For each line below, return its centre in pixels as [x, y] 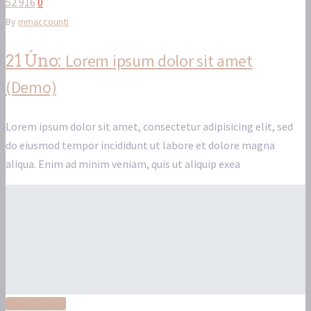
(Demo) [31, 87]
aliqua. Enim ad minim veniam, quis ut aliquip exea [123, 164]
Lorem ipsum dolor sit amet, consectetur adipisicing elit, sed [149, 127]
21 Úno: [35, 61]
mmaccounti [43, 22]
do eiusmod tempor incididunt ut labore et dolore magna [140, 145]
